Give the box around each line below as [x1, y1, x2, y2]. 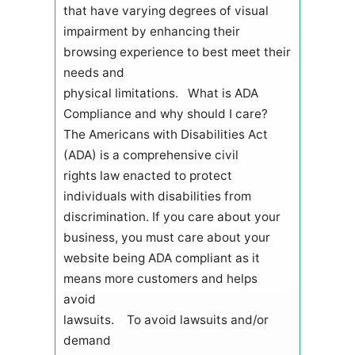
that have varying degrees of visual [63, 2, 269, 18]
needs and [63, 64, 124, 80]
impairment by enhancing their [63, 23, 240, 39]
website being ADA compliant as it [63, 250, 260, 265]
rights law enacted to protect [63, 167, 232, 183]
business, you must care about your [63, 229, 270, 245]
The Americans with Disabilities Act [63, 126, 268, 142]
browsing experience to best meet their [63, 44, 291, 59]
